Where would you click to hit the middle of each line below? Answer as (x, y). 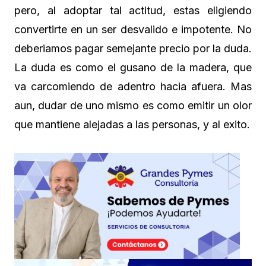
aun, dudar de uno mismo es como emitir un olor (133, 105)
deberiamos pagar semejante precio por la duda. (133, 48)
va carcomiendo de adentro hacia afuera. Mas (133, 86)
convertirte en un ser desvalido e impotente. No (133, 29)
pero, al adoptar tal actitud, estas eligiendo (133, 10)
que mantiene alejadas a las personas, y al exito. (132, 124)
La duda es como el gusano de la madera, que (133, 67)
